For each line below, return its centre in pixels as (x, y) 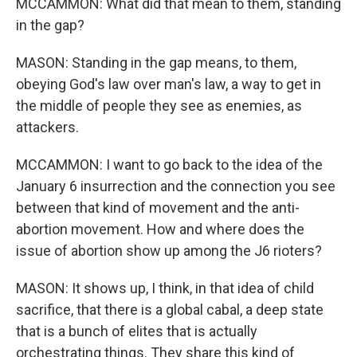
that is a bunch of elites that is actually (137, 331)
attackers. (47, 127)
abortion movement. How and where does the (160, 229)
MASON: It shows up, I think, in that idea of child (165, 288)
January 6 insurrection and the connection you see (176, 186)
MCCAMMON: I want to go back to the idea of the (169, 165)
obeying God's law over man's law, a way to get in (169, 84)
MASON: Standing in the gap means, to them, (156, 63)
